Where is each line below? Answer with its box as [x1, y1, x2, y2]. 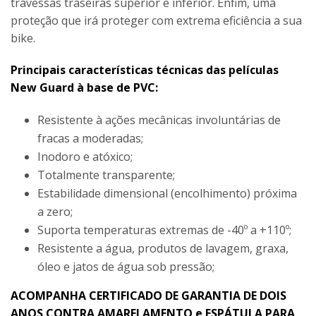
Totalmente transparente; [37, 167, 175, 183]
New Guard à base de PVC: [11, 80, 158, 95]
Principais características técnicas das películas [11, 62, 279, 78]
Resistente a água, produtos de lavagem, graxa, [37, 241, 288, 256]
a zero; [37, 204, 73, 219]
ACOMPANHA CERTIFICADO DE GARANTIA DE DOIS [11, 288, 286, 303]
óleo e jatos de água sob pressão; [37, 259, 214, 274]
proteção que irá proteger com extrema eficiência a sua [11, 13, 302, 28]
